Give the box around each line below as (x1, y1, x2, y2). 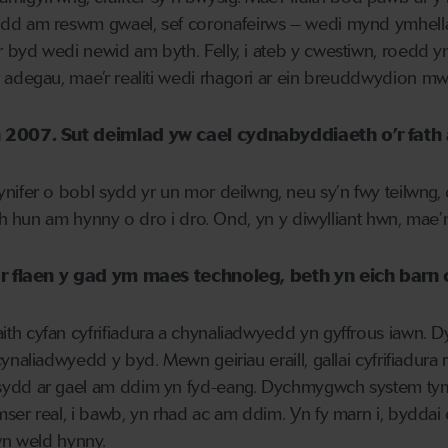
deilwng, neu (219, 181, 316, 204)
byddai (387, 403, 446, 426)
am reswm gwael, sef (25, 13, 188, 36)
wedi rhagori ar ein (153, 67, 305, 90)
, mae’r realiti (61, 67, 154, 90)
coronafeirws (187, 13, 286, 36)
